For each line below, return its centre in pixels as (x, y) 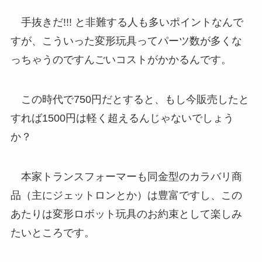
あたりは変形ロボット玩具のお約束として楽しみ (126, 214)
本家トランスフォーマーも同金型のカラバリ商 (126, 177)
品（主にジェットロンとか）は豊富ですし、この (126, 196)
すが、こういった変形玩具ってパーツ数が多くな (126, 41)
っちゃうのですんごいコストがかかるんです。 (121, 60)
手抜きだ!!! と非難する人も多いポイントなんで (127, 23)
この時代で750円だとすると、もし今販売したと (130, 100)
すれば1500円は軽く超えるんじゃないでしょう (122, 118)
